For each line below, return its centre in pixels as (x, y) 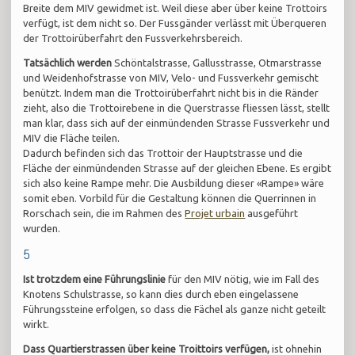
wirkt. (36, 324)
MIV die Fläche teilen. (72, 138)
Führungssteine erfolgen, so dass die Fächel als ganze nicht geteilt (175, 309)
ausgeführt (272, 214)
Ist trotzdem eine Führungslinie (95, 279)
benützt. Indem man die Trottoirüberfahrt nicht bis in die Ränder (171, 93)
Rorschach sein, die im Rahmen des (104, 214)
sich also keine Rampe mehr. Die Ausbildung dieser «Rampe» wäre (174, 183)
